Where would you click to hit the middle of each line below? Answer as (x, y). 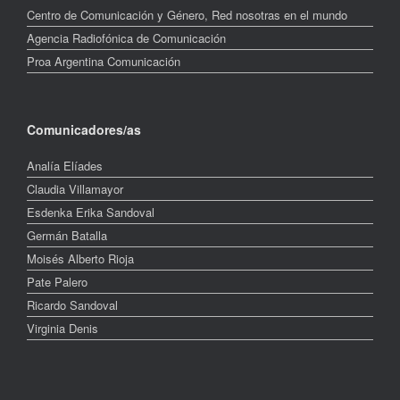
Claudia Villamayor (75, 189)
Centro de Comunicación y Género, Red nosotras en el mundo (187, 15)
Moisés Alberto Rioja (80, 259)
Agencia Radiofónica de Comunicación (126, 38)
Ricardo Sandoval (72, 305)
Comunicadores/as (84, 130)
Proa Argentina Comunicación (104, 62)
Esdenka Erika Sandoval (91, 212)
